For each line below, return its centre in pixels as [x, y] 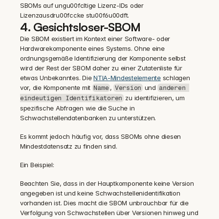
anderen [172, 88]
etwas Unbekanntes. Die [57, 78]
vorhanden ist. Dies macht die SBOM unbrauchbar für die [104, 203]
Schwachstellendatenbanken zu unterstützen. [88, 118]
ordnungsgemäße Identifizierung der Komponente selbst [103, 58]
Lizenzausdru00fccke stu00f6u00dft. [75, 15]
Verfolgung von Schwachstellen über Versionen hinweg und [109, 213]
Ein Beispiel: [38, 165]
